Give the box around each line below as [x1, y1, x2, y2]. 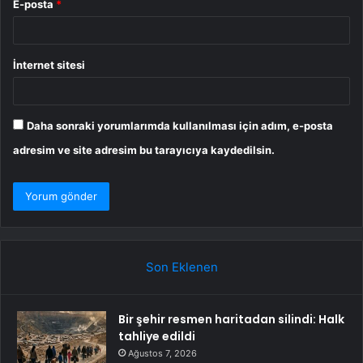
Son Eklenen [145, 258, 218, 275]
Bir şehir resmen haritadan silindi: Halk [118, 310, 344, 327]
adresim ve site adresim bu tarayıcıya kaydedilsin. [13, 143, 275, 156]
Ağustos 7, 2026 [128, 347, 197, 359]
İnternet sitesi [13, 58, 85, 71]
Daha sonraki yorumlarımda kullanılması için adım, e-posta [27, 118, 333, 132]
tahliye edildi [118, 327, 195, 344]
